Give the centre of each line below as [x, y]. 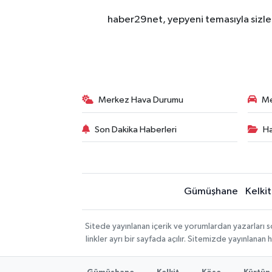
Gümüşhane [211, 192]
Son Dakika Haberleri [136, 129]
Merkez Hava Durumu [141, 100]
